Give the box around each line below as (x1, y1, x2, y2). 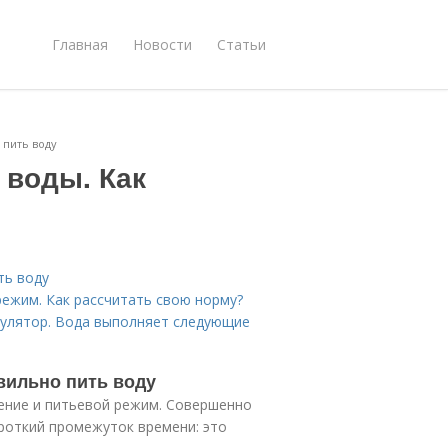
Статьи (217, 34, 266, 54)
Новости (133, 34, 192, 54)
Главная (52, 34, 108, 54)
